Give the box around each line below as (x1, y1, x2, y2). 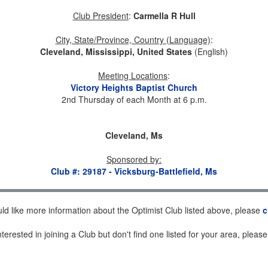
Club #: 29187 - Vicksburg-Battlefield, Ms (51, 165, 217, 177)
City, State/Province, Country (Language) (55, 33, 211, 45)
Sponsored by (106, 153, 159, 165)
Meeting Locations (98, 69, 167, 81)
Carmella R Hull (133, 10, 196, 22)
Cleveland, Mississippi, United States (40, 45, 192, 57)
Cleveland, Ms (105, 129, 163, 141)
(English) (192, 45, 228, 57)
